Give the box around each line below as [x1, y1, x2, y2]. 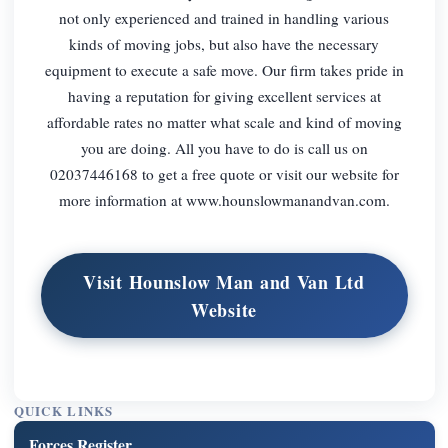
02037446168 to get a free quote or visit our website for [49, 163, 399, 184]
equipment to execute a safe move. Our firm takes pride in [44, 59, 404, 80]
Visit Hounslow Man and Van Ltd [83, 268, 365, 295]
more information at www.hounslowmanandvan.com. [58, 189, 390, 210]
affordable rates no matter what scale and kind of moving [46, 111, 402, 132]
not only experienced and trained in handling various [59, 7, 389, 28]
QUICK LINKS [13, 402, 114, 421]
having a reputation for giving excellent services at [67, 85, 381, 106]
